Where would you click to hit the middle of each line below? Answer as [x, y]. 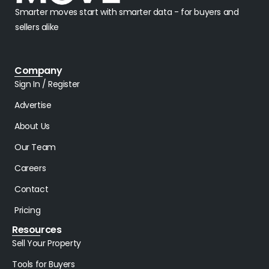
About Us [32, 126]
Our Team [35, 147]
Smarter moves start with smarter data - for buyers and [127, 12]
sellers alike [37, 27]
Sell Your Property [47, 243]
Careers [30, 168]
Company [38, 71]
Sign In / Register [47, 84]
